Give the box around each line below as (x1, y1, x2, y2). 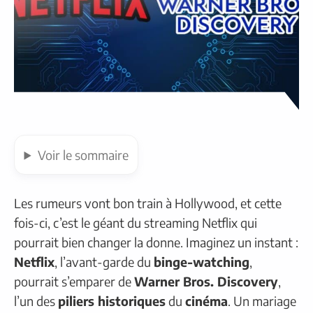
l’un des (14, 293, 58, 310)
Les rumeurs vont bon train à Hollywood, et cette (14, 195, 282, 212)
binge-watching (154, 254, 249, 270)
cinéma (185, 293, 228, 310)
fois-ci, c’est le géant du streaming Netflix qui (14, 214, 257, 231)
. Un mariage (228, 293, 296, 310)
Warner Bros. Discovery (134, 273, 278, 290)
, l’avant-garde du (54, 254, 154, 270)
